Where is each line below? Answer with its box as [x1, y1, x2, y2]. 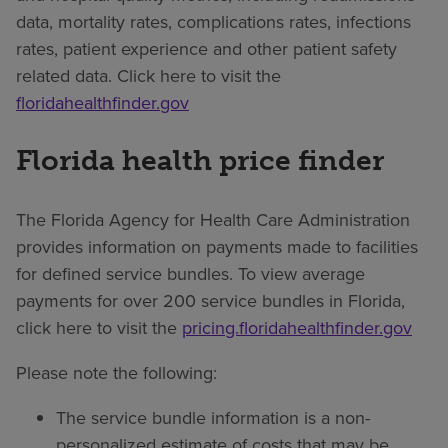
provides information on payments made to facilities [16, 233, 418, 259]
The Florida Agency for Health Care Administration [16, 206, 410, 232]
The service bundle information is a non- [56, 404, 370, 430]
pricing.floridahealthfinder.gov [182, 314, 412, 340]
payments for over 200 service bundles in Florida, [16, 287, 405, 313]
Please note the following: [16, 359, 217, 385]
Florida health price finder [16, 143, 384, 178]
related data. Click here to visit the [16, 63, 281, 89]
